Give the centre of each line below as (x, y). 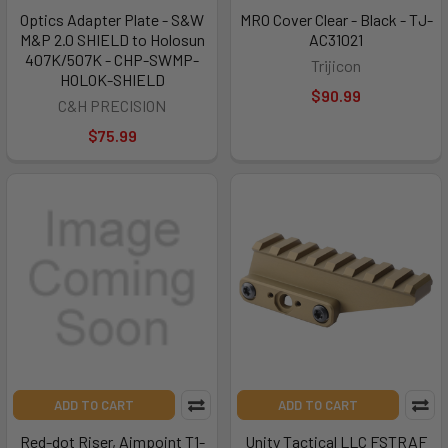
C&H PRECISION (112, 105)
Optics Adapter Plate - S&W (112, 19)
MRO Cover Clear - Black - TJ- (336, 19)
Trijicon (336, 65)
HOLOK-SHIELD (112, 79)
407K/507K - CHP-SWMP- (112, 59)
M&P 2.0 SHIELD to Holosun (112, 39)
